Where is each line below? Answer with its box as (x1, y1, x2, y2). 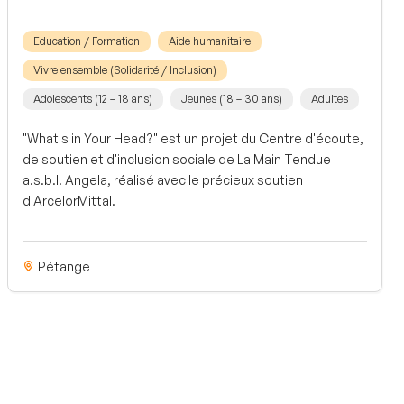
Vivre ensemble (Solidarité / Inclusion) (33, 62, 216, 77)
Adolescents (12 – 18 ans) (33, 91, 152, 106)
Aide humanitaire (169, 33, 251, 48)
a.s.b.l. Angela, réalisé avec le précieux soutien (23, 171, 303, 188)
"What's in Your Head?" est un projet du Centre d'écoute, (23, 130, 363, 146)
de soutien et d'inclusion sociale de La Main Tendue (23, 151, 331, 167)
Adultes (311, 91, 348, 106)
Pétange (35, 258, 90, 274)
